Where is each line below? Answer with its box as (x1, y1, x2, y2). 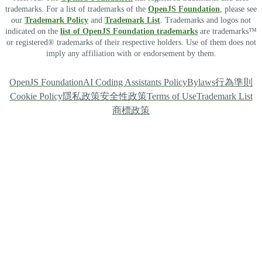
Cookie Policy (9, 91, 63, 102)
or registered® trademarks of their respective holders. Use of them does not (6, 38, 256, 47)
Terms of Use (146, 91, 196, 102)
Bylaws (187, 77, 215, 88)
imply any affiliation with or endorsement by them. (46, 49, 216, 58)
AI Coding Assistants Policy (83, 77, 187, 88)
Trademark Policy (25, 16, 88, 25)
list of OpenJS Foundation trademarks (60, 27, 198, 36)
